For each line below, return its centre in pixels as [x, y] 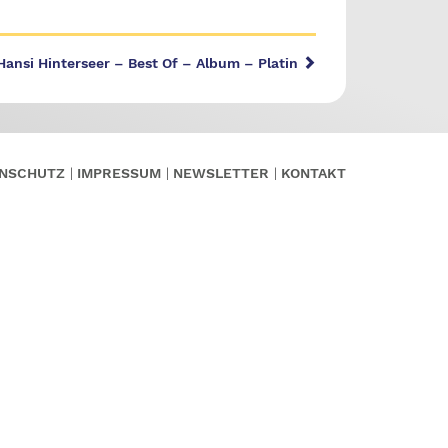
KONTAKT [313, 173]
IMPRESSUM [119, 173]
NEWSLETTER [221, 173]
